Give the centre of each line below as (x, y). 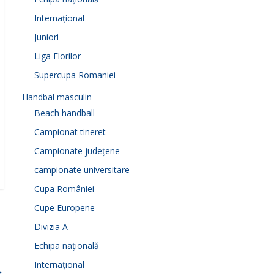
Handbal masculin (57, 97)
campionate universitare (82, 170)
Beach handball (65, 113)
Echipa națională (67, 246)
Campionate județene (77, 151)
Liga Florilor (57, 56)
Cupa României (64, 189)
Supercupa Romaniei (75, 75)
